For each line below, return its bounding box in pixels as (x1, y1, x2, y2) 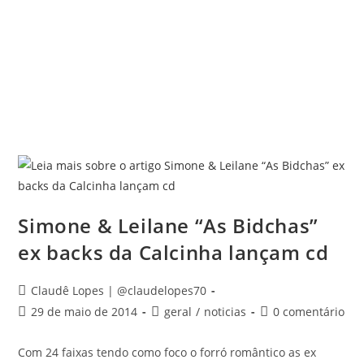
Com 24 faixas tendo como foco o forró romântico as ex (18, 344, 317, 360)
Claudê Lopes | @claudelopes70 (31, 283, 207, 298)
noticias (204, 304, 247, 319)
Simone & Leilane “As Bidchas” (18, 212, 318, 239)
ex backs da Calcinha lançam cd (18, 239, 329, 266)
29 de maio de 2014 (31, 304, 138, 319)
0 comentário (273, 304, 345, 319)
